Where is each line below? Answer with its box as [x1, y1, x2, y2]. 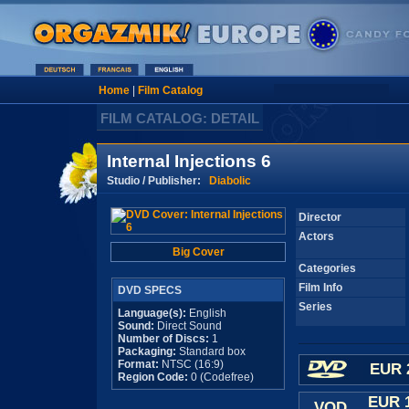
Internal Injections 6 [107, 152, 271, 171]
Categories [299, 262, 356, 275]
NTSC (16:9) [159, 358, 224, 371]
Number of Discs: [118, 332, 212, 345]
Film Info [299, 281, 342, 294]
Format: [118, 358, 159, 371]
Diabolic [209, 173, 251, 187]
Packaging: [118, 345, 176, 358]
